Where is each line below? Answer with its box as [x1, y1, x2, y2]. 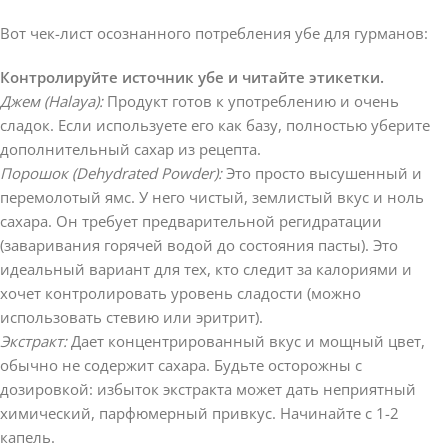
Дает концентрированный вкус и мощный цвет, [67, 331, 425, 352]
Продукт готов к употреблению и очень [103, 91, 399, 112]
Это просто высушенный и [222, 163, 422, 184]
